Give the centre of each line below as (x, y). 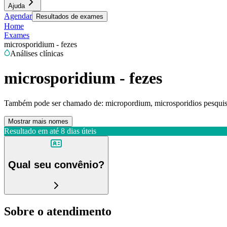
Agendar (18, 16)
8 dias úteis (79, 131)
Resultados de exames (70, 16)
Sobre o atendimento (58, 211)
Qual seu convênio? (56, 165)
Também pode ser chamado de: (54, 103)
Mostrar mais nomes (38, 121)
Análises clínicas (37, 53)
